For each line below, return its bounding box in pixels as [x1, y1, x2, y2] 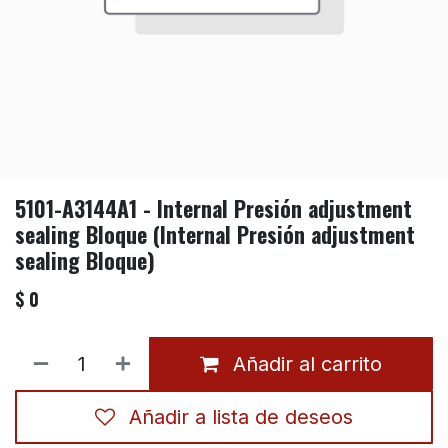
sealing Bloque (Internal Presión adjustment [15, 218, 415, 251]
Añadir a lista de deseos [129, 404, 353, 429]
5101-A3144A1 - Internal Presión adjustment [15, 192, 412, 225]
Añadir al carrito [227, 351, 382, 376]
